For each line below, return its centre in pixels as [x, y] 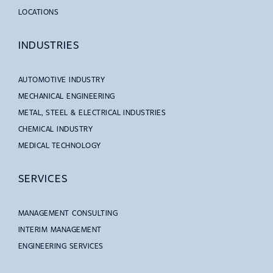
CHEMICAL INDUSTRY [56, 128]
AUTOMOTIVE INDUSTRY [62, 79]
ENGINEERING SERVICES [61, 245]
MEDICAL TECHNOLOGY [60, 145]
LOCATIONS [39, 11]
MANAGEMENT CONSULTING [68, 212]
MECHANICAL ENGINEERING [67, 95]
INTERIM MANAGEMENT [60, 229]
